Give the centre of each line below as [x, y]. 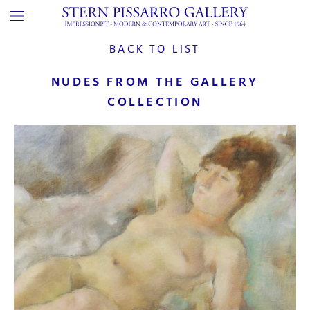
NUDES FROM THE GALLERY [155, 82]
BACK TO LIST [155, 49]
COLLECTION [155, 102]
